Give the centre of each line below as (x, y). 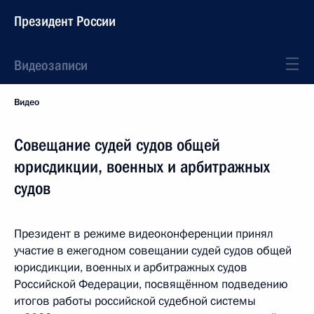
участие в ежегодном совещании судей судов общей (153, 251)
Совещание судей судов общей (117, 145)
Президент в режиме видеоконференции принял (144, 234)
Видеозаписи (51, 65)
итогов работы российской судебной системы (135, 301)
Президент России (65, 21)
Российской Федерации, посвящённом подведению (151, 284)
